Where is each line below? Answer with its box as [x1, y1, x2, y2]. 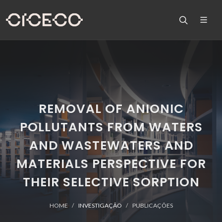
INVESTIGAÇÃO [78, 202, 122, 209]
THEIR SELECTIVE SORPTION [22, 173, 200, 191]
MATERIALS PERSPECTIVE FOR [16, 155, 206, 172]
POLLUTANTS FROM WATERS [19, 118, 203, 136]
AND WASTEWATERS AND [29, 137, 193, 154]
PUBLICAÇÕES [132, 202, 173, 209]
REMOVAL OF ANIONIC [38, 100, 184, 117]
